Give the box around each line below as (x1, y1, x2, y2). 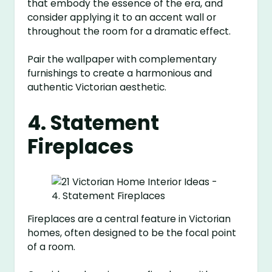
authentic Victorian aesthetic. (27, 81, 167, 94)
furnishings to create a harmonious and (27, 67, 212, 80)
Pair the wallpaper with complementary (27, 53, 217, 66)
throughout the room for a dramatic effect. (27, 25, 231, 38)
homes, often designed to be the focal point (27, 226, 237, 240)
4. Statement (27, 109, 160, 137)
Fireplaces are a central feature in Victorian (27, 212, 231, 226)
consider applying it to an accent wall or (27, 11, 217, 24)
